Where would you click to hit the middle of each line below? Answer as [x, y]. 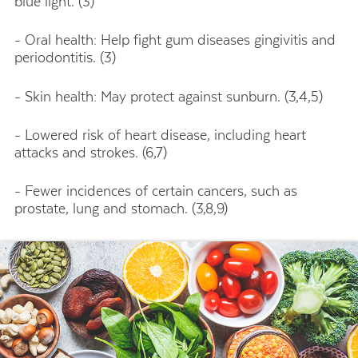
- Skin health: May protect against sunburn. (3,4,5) [169, 96]
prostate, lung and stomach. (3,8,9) [121, 209]
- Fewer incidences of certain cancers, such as [156, 191]
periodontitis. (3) [65, 58]
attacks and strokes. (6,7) [91, 152]
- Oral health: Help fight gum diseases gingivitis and [175, 40]
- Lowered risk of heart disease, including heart [160, 135]
